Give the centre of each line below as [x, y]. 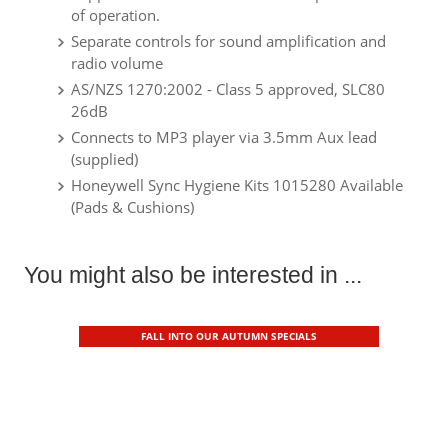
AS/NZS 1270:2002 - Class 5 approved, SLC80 [228, 89]
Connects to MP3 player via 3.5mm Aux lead [224, 137]
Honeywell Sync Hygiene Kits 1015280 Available [237, 185]
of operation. [115, 15]
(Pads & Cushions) [132, 207]
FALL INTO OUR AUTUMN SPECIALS [229, 336]
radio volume [117, 63]
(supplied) [104, 159]
